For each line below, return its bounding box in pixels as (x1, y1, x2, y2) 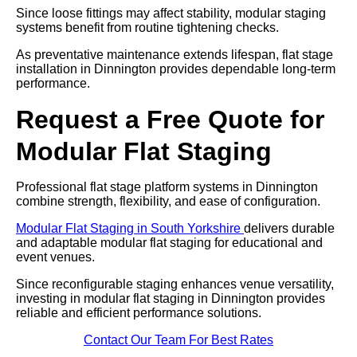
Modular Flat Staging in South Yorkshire (16, 221, 244, 235)
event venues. (16, 249, 95, 264)
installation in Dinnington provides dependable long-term (16, 61, 335, 76)
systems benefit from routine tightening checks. (16, 20, 279, 34)
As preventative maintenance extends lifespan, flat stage (16, 47, 333, 61)
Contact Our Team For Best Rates (84, 332, 273, 347)
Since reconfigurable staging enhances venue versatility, (16, 277, 334, 291)
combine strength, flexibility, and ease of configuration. (16, 194, 320, 208)
